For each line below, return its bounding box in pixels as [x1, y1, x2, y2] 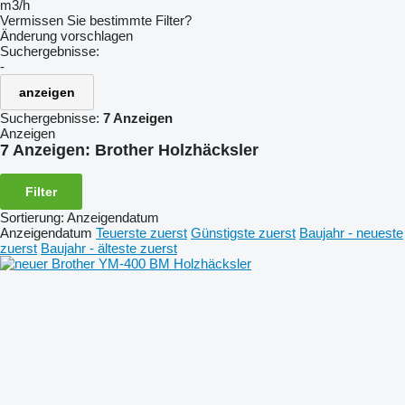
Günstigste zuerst [191, 224, 296, 240]
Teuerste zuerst [96, 224, 187, 240]
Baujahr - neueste [299, 224, 403, 240]
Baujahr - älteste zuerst [41, 240, 177, 256]
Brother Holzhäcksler [95, 141, 259, 159]
